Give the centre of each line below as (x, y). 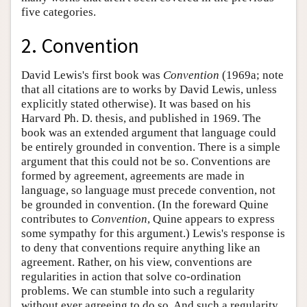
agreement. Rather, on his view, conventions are (137, 262)
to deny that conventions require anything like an (141, 247)
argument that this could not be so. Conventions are (146, 161)
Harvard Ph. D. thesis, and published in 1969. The (141, 118)
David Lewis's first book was (92, 75)
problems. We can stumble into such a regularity (138, 291)
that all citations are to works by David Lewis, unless (149, 89)
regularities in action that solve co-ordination (131, 276)
